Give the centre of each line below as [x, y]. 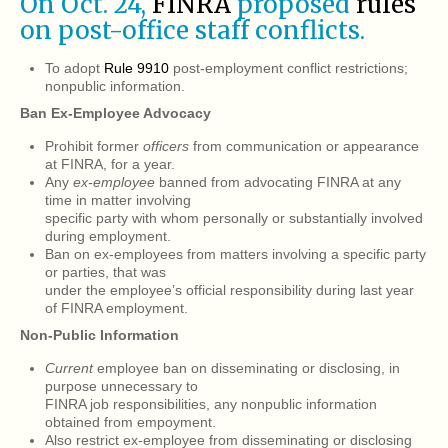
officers [166, 146]
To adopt [74, 68]
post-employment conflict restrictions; [288, 68]
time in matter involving [118, 200]
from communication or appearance [304, 146]
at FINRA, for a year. [110, 164]
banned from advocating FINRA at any [278, 182]
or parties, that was [105, 272]
